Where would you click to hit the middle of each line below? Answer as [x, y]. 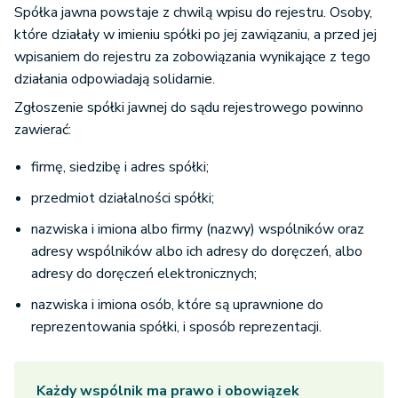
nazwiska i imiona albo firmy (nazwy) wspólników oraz [198, 230]
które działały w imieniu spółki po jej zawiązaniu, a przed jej [195, 35]
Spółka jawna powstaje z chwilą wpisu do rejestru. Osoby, [193, 13]
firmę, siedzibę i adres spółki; [120, 167]
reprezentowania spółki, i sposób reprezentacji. [176, 327]
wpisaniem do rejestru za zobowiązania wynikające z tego [192, 57]
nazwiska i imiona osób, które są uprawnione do [177, 305]
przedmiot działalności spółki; [123, 199]
